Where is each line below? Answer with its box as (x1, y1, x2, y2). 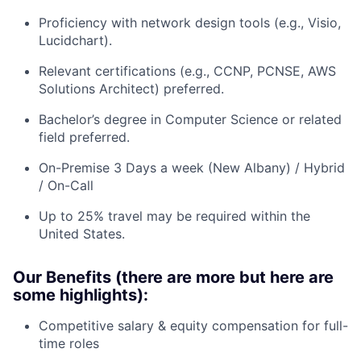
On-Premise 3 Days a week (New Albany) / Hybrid (39, 160, 345, 176)
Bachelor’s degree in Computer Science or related (39, 111, 342, 128)
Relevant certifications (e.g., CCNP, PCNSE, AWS (39, 63, 336, 80)
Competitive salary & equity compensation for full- (39, 317, 348, 334)
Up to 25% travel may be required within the (39, 208, 310, 225)
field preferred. (39, 129, 130, 146)
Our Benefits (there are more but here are (13, 268, 334, 288)
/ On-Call (39, 177, 93, 194)
